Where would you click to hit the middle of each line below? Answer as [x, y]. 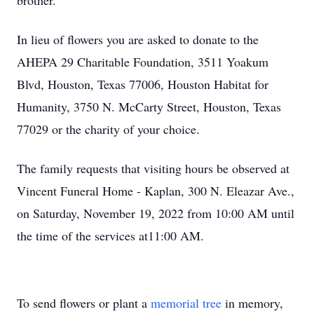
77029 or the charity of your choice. [108, 129]
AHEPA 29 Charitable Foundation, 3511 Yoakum [143, 62]
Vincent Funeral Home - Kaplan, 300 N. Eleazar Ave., [156, 191]
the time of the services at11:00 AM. [110, 235]
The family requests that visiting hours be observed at [153, 168]
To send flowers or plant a [84, 303]
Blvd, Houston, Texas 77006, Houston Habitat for [143, 84]
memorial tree [186, 303]
